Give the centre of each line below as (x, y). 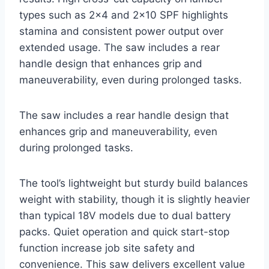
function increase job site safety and (107, 248)
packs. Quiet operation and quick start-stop (124, 232)
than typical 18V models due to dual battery (125, 216)
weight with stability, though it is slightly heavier (134, 200)
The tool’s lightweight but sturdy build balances (134, 183)
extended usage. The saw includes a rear (119, 48)
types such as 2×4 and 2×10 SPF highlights (124, 15)
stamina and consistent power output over (121, 32)
